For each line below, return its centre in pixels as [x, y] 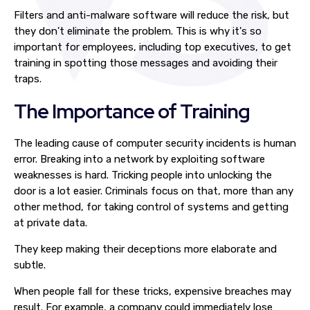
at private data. [51, 223]
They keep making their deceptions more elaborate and [145, 249]
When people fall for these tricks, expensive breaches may [153, 291]
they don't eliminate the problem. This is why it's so [138, 31]
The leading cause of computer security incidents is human [155, 143]
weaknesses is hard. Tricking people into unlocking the [143, 175]
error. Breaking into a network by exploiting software [139, 159]
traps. [28, 79]
